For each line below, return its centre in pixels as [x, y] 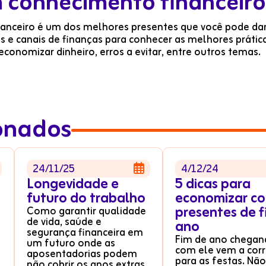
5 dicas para [213, 185]
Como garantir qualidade [86, 211]
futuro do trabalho [86, 199]
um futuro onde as [71, 243]
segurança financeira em [85, 233]
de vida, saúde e [64, 222]
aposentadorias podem [82, 254]
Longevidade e [73, 185]
